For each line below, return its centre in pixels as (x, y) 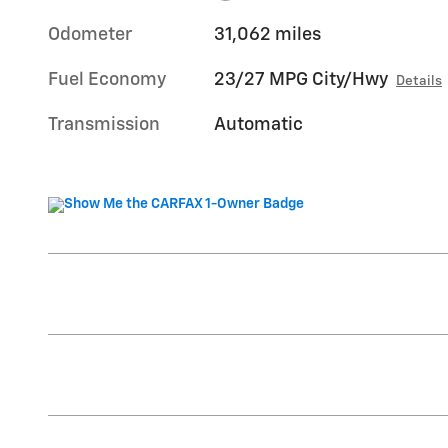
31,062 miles (268, 34)
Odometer (90, 34)
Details (419, 80)
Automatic (259, 124)
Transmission (104, 124)
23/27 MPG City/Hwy (301, 79)
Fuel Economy (107, 79)
